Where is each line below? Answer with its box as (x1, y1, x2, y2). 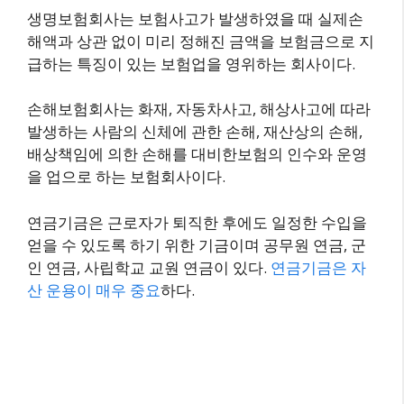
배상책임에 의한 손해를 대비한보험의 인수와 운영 (27, 143, 367, 164)
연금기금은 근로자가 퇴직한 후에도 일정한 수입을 (27, 211, 367, 233)
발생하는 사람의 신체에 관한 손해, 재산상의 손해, (27, 121, 363, 142)
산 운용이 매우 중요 (27, 279, 161, 300)
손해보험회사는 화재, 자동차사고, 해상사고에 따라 (27, 98, 371, 119)
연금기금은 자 (271, 256, 366, 278)
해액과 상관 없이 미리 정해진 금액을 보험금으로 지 (27, 30, 374, 51)
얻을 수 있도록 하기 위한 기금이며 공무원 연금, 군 (27, 234, 366, 255)
